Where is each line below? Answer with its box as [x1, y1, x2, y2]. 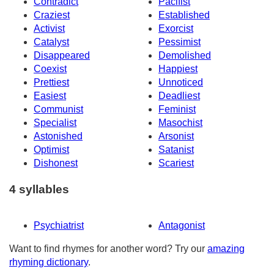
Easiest [34, 91, 66, 102]
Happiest [158, 64, 198, 75]
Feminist [158, 104, 196, 115]
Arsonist [158, 131, 194, 142]
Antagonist [158, 220, 205, 231]
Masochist [158, 117, 202, 128]
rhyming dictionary [9, 256, 88, 267]
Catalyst [34, 37, 69, 48]
